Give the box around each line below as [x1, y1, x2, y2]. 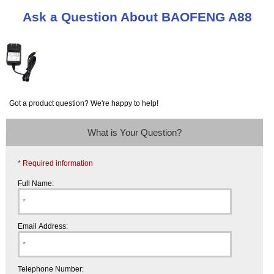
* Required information [18, 159, 94, 168]
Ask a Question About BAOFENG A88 [22, 9, 252, 24]
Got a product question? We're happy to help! [9, 98, 159, 107]
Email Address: [18, 222, 68, 231]
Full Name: [18, 179, 54, 188]
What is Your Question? [87, 127, 182, 138]
